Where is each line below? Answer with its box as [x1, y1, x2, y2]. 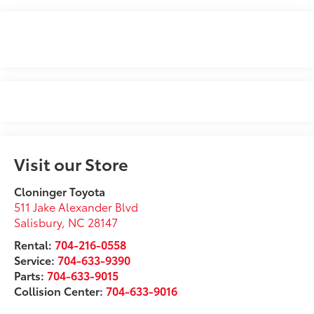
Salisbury [14, 214, 62, 231]
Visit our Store [14, 151, 129, 176]
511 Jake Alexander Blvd [14, 198, 139, 215]
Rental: [14, 236, 53, 253]
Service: [14, 252, 58, 268]
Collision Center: [14, 282, 107, 299]
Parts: [14, 267, 48, 284]
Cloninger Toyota [14, 183, 106, 200]
